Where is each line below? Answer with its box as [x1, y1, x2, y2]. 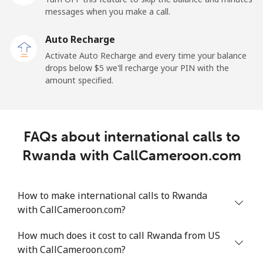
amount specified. [45, 74, 113, 86]
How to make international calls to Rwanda [18, 188, 207, 202]
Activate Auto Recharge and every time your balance [45, 49, 247, 61]
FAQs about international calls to [23, 127, 240, 145]
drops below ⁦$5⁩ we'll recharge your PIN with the [45, 62, 229, 73]
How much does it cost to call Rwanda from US [18, 228, 220, 242]
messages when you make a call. [45, 5, 170, 17]
